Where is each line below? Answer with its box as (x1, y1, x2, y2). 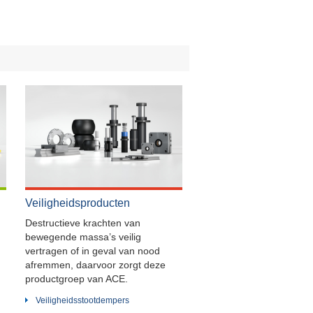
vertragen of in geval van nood (24, 245, 160, 256)
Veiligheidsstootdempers (35, 295, 129, 305)
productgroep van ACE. (24, 272, 128, 284)
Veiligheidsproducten (24, 196, 130, 209)
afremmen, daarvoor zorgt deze (24, 259, 166, 270)
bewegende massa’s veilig (24, 231, 141, 242)
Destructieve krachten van (24, 217, 140, 228)
